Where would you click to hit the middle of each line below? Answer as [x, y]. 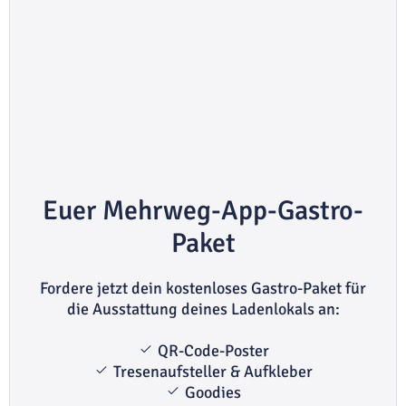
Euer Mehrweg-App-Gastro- [203, 210]
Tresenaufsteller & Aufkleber [211, 371]
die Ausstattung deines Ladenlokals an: [203, 309]
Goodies [211, 392]
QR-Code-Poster [211, 350]
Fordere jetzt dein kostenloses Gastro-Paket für [203, 288]
